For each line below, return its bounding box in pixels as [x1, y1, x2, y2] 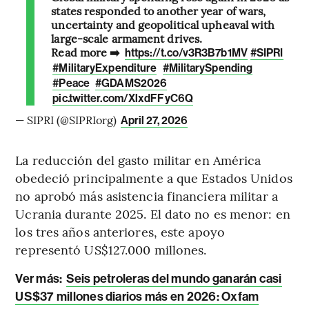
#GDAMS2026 [95, 76, 168, 90]
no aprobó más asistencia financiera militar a [15, 186, 278, 204]
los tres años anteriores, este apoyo [15, 222, 225, 240]
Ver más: [15, 270, 63, 286]
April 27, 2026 [121, 113, 188, 127]
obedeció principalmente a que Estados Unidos [15, 168, 292, 186]
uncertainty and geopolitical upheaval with [51, 16, 275, 32]
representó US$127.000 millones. [15, 240, 207, 258]
